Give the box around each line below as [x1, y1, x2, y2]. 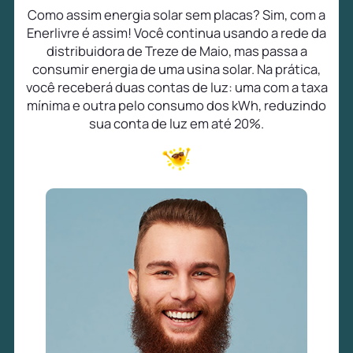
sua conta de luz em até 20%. [89, 114, 264, 133]
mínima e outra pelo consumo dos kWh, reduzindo [27, 96, 326, 115]
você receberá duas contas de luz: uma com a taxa [25, 78, 328, 97]
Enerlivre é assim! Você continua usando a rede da [27, 24, 326, 43]
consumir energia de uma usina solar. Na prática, [32, 60, 321, 79]
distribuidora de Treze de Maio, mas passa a [46, 42, 307, 61]
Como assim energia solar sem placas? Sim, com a [28, 6, 325, 24]
